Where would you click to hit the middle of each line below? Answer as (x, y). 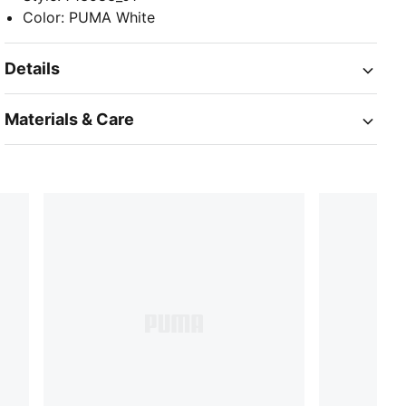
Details (33, 69)
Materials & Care (70, 120)
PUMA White (112, 18)
